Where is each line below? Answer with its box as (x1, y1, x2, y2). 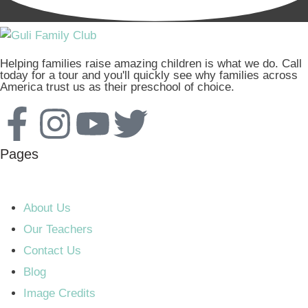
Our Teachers (23, 222, 93, 236)
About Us (23, 201, 71, 214)
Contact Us (23, 243, 81, 257)
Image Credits (23, 286, 96, 300)
